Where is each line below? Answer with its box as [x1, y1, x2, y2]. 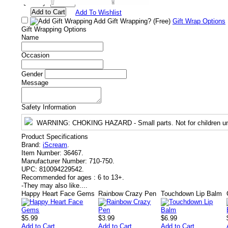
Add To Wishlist [75, 9, 122, 16]
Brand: [21, 141, 41, 149]
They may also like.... [23, 182, 88, 189]
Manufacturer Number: [21, 157, 87, 165]
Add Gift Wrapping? [92, 17, 153, 25]
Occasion [21, 51, 49, 59]
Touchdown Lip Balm [161, 190, 222, 197]
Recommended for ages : [21, 174, 96, 181]
